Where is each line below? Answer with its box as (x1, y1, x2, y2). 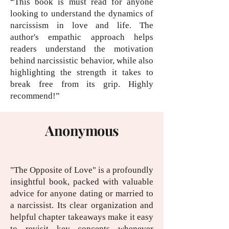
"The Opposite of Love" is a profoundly (10, 165, 153, 175)
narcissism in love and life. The (10, 20, 153, 31)
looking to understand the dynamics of (10, 9, 153, 19)
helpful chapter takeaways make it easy (10, 212, 153, 222)
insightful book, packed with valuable (10, 177, 153, 187)
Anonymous (45, 121, 119, 140)
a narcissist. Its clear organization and (10, 200, 153, 211)
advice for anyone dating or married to (10, 189, 153, 199)
